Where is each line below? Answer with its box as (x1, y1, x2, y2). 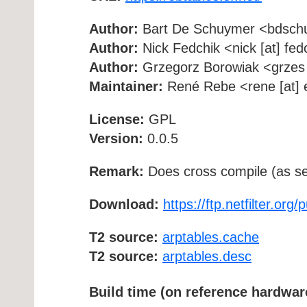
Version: (89, 130, 143, 146)
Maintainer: (89, 78, 163, 94)
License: (89, 111, 145, 127)
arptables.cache (162, 229, 259, 245)
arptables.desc (162, 248, 251, 264)
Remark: (89, 163, 144, 179)
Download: (89, 196, 159, 212)
